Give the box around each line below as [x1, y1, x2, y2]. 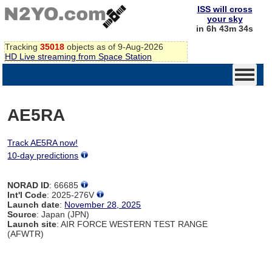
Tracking [5, 41, 40, 52]
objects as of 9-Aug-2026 [64, 41, 163, 52]
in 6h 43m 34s [196, 24, 253, 33]
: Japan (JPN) [36, 209, 90, 219]
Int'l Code [7, 189, 47, 200]
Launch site [7, 219, 57, 229]
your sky [206, 14, 243, 24]
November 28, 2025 [64, 199, 141, 209]
